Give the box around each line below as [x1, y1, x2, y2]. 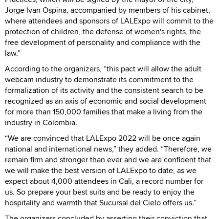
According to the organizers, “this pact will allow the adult [5, 63, 201, 74]
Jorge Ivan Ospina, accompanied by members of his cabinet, [5, 4, 210, 16]
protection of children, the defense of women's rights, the [5, 25, 201, 37]
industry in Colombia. [5, 116, 77, 128]
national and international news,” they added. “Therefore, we [5, 143, 212, 154]
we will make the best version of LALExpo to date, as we [5, 164, 197, 176]
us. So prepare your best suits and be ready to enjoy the [5, 186, 195, 197]
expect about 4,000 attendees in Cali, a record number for [5, 175, 203, 187]
